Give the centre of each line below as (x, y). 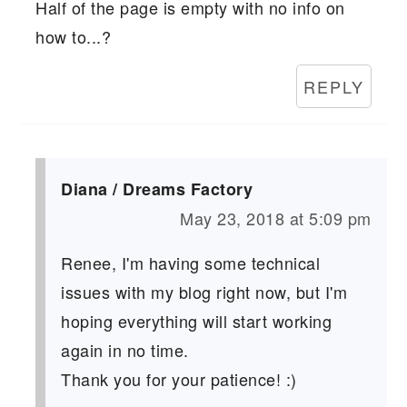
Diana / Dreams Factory (157, 189)
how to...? (74, 37)
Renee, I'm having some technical (191, 263)
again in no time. (125, 350)
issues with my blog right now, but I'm (204, 292)
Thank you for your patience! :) (179, 379)
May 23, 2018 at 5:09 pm (276, 218)
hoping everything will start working (197, 321)
